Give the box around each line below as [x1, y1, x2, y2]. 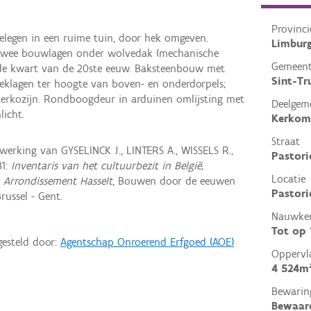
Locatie [271, 172, 305, 186]
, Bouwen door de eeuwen [112, 174, 236, 187]
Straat [271, 135, 300, 149]
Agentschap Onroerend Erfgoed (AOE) [60, 235, 235, 249]
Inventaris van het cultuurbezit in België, [11, 158, 204, 172]
